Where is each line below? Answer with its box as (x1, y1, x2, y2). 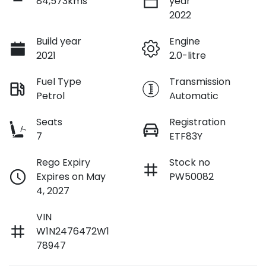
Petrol (36, 88, 65, 103)
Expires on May (36, 169, 106, 183)
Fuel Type (36, 74, 81, 88)
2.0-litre (169, 48, 206, 62)
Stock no (169, 155, 210, 169)
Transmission (169, 74, 230, 88)
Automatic (169, 88, 218, 103)
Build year (36, 34, 81, 48)
